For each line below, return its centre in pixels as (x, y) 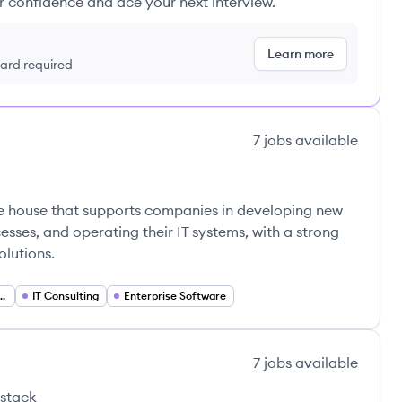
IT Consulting (66, 296)
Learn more (301, 54)
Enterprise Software (175, 296)
